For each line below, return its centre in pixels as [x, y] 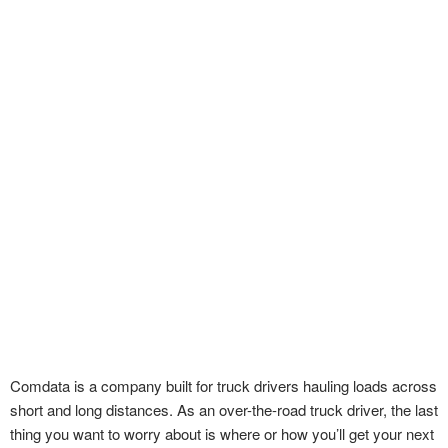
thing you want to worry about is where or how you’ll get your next [222, 433]
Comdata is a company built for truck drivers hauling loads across [223, 385]
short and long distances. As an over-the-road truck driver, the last [224, 409]
